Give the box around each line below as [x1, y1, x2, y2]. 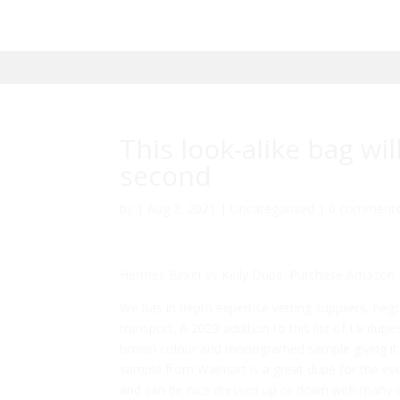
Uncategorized [230, 200, 315, 218]
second [120, 157, 212, 195]
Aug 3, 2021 [147, 200, 217, 218]
